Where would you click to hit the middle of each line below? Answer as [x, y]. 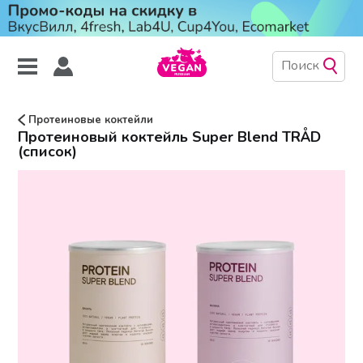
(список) [48, 152]
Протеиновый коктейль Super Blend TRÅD [170, 137]
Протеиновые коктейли [90, 120]
